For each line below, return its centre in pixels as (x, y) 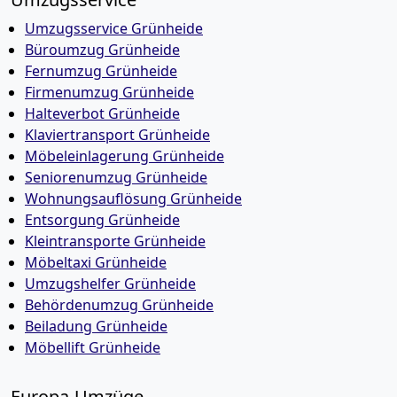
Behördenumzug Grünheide (119, 305)
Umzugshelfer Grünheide (110, 284)
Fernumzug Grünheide (101, 71)
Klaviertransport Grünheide (117, 135)
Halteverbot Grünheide (102, 113)
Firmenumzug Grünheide (109, 92)
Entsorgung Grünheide (102, 220)
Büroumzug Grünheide (102, 50)
